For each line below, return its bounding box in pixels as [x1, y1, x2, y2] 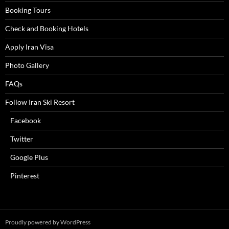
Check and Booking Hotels [5, 24, 88, 33]
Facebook [10, 116, 41, 125]
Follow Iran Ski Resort [5, 98, 75, 106]
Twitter [10, 134, 33, 143]
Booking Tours [5, 6, 51, 14]
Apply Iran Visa [5, 42, 54, 51]
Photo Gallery [5, 61, 49, 70]
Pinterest [10, 171, 39, 180]
